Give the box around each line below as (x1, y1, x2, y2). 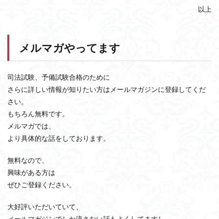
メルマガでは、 (7, 122, 55, 130)
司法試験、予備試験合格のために (7, 73, 110, 81)
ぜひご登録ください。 (7, 180, 76, 189)
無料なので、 (7, 156, 48, 164)
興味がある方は (7, 168, 55, 176)
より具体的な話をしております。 (7, 134, 110, 142)
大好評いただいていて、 (7, 202, 83, 211)
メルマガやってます (19, 41, 120, 54)
